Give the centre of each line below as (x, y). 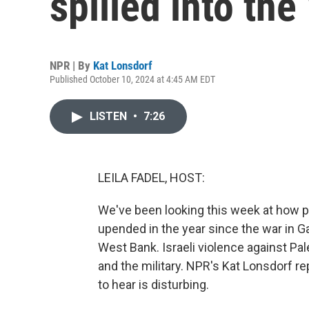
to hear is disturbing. (153, 285)
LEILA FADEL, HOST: (151, 178)
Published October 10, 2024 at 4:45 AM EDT (132, 79)
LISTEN (110, 116)
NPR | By (71, 66)
